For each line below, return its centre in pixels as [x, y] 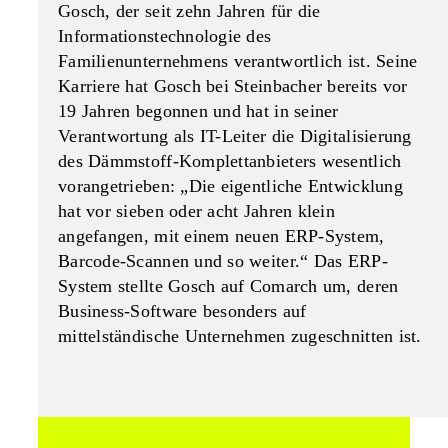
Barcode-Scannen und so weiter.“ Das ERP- [223, 261]
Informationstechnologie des [165, 36]
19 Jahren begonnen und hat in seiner [198, 111]
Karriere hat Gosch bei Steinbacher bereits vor [233, 86]
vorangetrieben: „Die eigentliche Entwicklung [230, 186]
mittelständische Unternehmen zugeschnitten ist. [240, 336]
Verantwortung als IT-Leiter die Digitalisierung [235, 136]
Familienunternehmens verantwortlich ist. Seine [238, 61]
